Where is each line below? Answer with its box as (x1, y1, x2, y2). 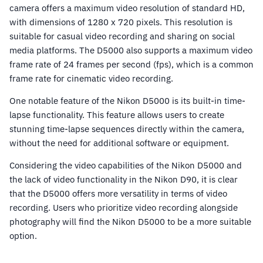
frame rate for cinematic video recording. (9, 73, 173, 85)
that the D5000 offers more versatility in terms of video (9, 188, 227, 200)
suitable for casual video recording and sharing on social (9, 31, 235, 42)
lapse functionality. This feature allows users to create (9, 109, 224, 121)
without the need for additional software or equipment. (9, 137, 229, 149)
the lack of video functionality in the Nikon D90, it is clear (9, 174, 238, 186)
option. (9, 230, 37, 242)
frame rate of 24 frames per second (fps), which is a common (9, 59, 254, 70)
